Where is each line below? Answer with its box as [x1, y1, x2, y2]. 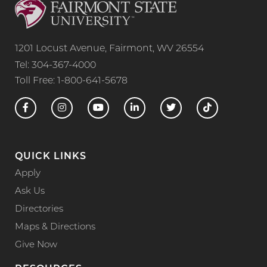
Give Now [15, 241, 57, 250]
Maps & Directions [15, 223, 95, 232]
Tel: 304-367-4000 [15, 61, 96, 71]
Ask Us [15, 187, 45, 197]
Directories [15, 205, 63, 215]
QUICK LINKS [15, 152, 86, 162]
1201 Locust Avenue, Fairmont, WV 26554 [15, 44, 204, 54]
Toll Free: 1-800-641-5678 [15, 76, 128, 86]
